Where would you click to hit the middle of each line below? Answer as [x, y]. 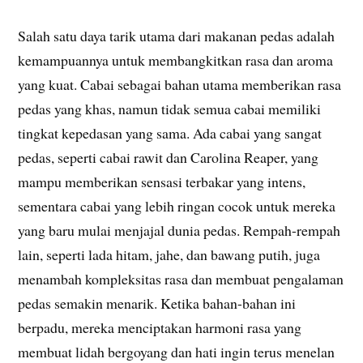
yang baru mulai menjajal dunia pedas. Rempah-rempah [179, 231]
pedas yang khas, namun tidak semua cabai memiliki [170, 109]
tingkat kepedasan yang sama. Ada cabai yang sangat [170, 133]
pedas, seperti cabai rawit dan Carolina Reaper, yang [169, 158]
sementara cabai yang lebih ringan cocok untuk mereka [177, 206]
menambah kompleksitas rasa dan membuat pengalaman [181, 279]
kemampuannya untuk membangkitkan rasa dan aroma [176, 60]
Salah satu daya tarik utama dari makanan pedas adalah [177, 36]
